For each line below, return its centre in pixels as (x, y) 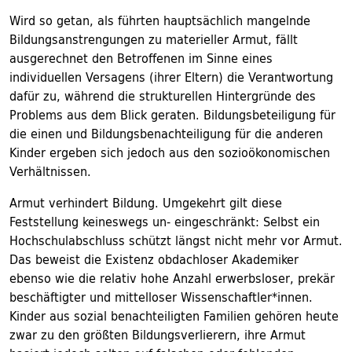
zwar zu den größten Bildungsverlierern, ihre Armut (158, 335)
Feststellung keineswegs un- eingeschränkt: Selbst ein (165, 222)
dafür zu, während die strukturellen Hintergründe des (163, 96)
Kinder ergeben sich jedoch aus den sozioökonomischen (170, 152)
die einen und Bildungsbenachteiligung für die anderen (166, 134)
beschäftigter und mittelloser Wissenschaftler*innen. (161, 297)
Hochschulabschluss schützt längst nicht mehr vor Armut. (176, 240)
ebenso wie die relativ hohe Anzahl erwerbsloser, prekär (172, 278)
